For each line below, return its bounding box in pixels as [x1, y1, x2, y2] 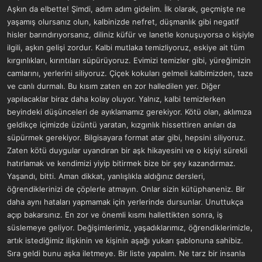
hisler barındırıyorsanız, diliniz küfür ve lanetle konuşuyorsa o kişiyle [7, 30, 254, 39]
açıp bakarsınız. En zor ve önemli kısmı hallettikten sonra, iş [7, 210, 223, 219]
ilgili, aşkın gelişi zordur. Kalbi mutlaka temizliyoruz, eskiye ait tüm [7, 43, 244, 52]
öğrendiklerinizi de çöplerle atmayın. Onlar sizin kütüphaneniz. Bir [7, 184, 245, 194]
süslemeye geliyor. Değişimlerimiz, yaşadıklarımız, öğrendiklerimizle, [7, 223, 253, 232]
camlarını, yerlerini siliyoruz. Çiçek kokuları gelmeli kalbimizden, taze [7, 68, 253, 78]
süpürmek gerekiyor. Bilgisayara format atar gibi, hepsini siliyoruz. [7, 133, 246, 142]
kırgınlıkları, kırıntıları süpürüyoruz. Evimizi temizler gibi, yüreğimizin [7, 56, 251, 65]
